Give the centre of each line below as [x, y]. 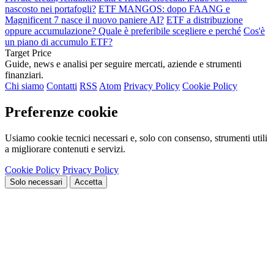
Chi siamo [24, 86]
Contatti [62, 86]
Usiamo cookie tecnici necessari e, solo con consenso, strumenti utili [136, 138]
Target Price [28, 53]
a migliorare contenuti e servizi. [65, 149]
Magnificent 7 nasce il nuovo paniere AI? [84, 20]
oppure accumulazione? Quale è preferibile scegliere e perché [123, 31]
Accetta [88, 182]
